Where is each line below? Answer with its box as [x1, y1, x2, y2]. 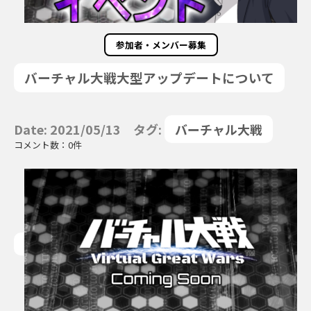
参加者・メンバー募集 [115, 38, 206, 51]
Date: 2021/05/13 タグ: [14, 120, 165, 138]
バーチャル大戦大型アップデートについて [24, 68, 274, 87]
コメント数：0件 [14, 138, 82, 151]
